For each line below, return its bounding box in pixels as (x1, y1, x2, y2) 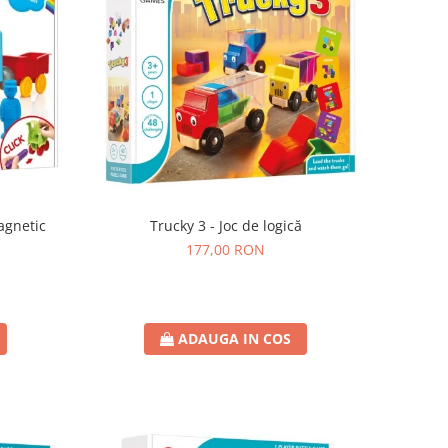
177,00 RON (186, 240, 266, 260)
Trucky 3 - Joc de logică (149, 216, 302, 236)
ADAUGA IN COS (178, 329, 292, 349)
